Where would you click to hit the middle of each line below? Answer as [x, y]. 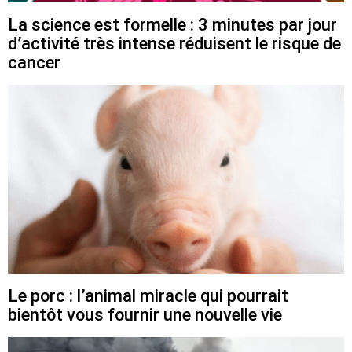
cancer [34, 62]
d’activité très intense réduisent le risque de [174, 43]
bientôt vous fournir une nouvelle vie [145, 315]
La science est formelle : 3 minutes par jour [172, 24]
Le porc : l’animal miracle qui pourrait [148, 296]
